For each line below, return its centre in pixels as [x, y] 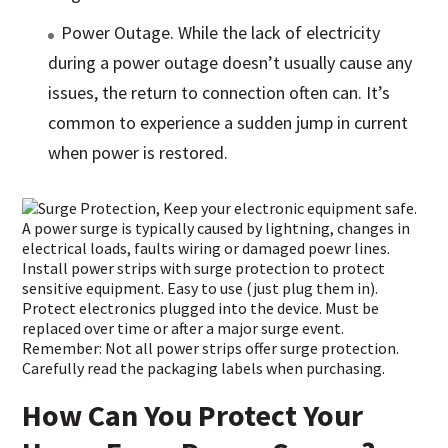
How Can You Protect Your [193, 415]
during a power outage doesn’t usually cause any [230, 63]
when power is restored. [138, 153]
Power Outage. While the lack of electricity [221, 33]
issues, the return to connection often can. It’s [219, 93]
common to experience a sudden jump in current [228, 123]
